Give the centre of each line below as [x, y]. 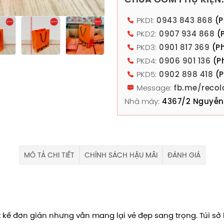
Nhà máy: [142, 101]
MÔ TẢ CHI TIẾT [49, 155]
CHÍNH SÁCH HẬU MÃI [121, 155]
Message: [154, 88]
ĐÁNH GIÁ [184, 155]
